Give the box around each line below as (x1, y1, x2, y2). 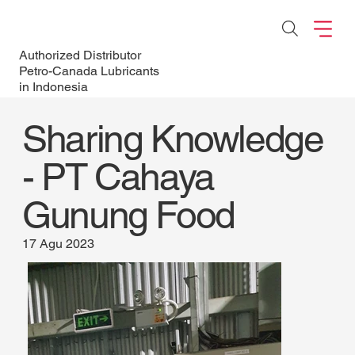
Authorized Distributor (18, 48, 141, 63)
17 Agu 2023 (22, 236, 95, 252)
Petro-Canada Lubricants (18, 63, 159, 79)
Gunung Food (22, 192, 235, 237)
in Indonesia (18, 79, 88, 95)
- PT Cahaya (22, 154, 214, 199)
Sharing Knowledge (22, 116, 323, 161)
